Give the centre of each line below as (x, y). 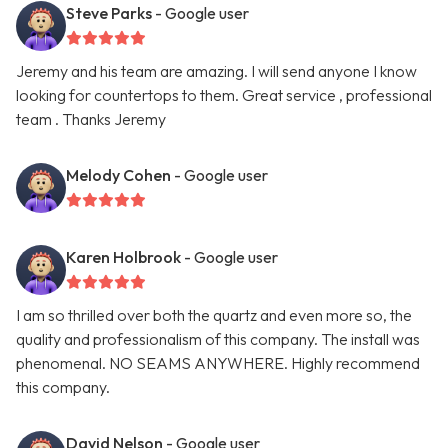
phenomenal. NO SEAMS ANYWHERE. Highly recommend (218, 363)
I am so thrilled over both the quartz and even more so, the (214, 315)
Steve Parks (109, 13)
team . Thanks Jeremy (91, 119)
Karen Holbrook (123, 257)
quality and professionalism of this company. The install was (218, 339)
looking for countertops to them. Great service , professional (224, 95)
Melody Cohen (118, 175)
